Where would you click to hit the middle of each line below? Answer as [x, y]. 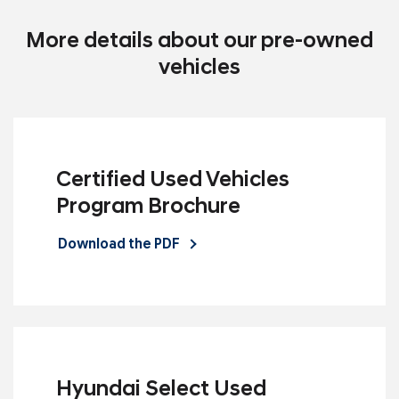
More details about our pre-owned [199, 41]
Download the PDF [120, 244]
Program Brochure [148, 207]
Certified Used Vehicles [173, 180]
